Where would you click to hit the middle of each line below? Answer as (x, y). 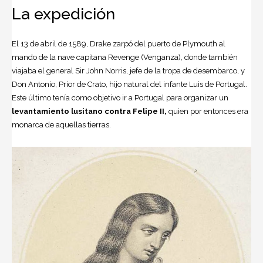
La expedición (63, 14)
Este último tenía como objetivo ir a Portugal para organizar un (120, 97)
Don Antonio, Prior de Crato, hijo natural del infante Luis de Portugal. (129, 84)
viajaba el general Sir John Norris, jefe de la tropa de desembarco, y (128, 70)
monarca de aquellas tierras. (61, 124)
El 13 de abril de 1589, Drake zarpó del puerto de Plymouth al (119, 43)
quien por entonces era (208, 111)
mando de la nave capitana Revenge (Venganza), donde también (125, 57)
